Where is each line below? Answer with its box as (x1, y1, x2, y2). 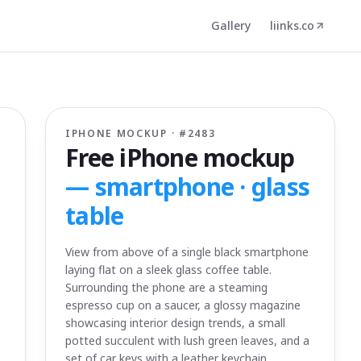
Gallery (211, 18, 251, 33)
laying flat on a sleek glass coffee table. (65, 262, 272, 277)
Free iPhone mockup (65, 141, 295, 174)
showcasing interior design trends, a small (65, 315, 285, 330)
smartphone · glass (94, 170, 309, 203)
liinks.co (270, 18, 314, 33)
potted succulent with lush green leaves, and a (65, 333, 309, 348)
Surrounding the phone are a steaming (65, 280, 268, 295)
